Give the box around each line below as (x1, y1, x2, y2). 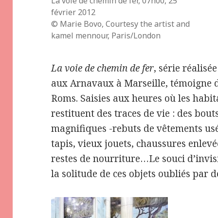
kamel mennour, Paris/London (51, 30, 161, 41)
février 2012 (51, 6, 96, 18)
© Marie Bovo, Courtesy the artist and (51, 18, 190, 29)
